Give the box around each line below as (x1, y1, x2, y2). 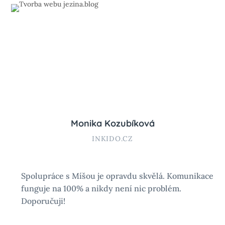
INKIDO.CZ (92, 134, 133, 143)
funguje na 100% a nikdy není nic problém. (21, 183, 182, 193)
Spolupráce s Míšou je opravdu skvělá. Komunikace (21, 170, 214, 181)
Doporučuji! (21, 195, 66, 206)
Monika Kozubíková (70, 117, 155, 129)
